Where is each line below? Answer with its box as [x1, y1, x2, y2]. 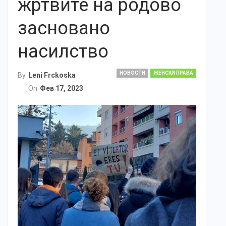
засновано [18, 18, 110, 39]
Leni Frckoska [28, 71, 76, 80]
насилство [18, 41, 108, 62]
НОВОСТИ [120, 70, 145, 76]
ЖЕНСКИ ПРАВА [153, 70, 193, 76]
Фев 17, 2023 [40, 84, 83, 93]
